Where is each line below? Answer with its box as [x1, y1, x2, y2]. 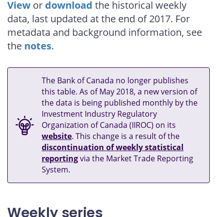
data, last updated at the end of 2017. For [7, 12, 190, 26]
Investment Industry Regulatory [42, 108, 157, 120]
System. [42, 164, 70, 175]
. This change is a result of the [72, 131, 180, 142]
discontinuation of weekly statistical [42, 142, 184, 153]
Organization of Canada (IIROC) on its [42, 120, 176, 131]
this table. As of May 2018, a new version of [42, 86, 197, 97]
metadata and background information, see [7, 26, 202, 39]
